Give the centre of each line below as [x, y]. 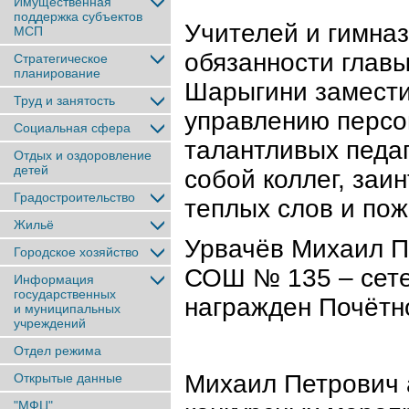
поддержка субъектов [78, 16]
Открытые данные [68, 378]
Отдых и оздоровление [83, 155]
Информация [54, 279]
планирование [57, 73]
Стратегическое [61, 58]
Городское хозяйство [76, 252]
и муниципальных [67, 309]
